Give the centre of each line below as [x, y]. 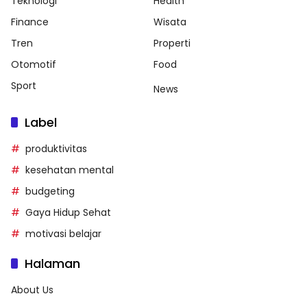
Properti [172, 44]
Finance [30, 22]
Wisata [170, 22]
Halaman [52, 264]
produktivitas [56, 149]
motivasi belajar [63, 234]
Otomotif [34, 65]
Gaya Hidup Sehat [68, 213]
